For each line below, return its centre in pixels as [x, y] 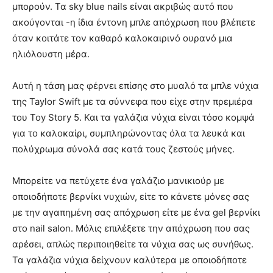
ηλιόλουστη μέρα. [51, 54]
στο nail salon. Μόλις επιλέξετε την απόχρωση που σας [131, 228]
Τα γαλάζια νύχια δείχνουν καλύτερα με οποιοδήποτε [129, 260]
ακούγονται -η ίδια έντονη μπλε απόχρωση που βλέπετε [134, 22]
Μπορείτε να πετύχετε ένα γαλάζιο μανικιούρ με [118, 181]
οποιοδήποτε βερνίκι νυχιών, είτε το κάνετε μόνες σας [131, 197]
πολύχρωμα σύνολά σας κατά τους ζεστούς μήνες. [123, 149]
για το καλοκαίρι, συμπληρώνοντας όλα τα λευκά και [129, 133]
